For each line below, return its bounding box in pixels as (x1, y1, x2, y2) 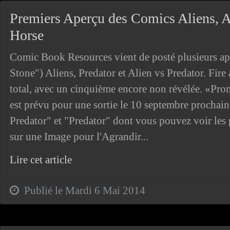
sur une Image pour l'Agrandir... (9, 130, 148, 143)
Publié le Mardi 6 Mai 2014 (18, 184, 145, 197)
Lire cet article (9, 153, 72, 166)
